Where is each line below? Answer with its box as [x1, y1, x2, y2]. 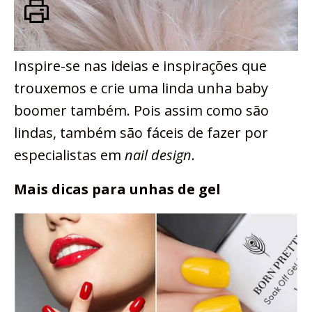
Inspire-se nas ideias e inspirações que [14, 56, 267, 76]
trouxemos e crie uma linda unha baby [14, 79, 268, 98]
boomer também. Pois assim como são [14, 101, 269, 120]
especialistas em [14, 146, 125, 165]
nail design [125, 146, 192, 165]
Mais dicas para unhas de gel [14, 180, 221, 199]
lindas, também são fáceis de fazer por [14, 123, 268, 143]
